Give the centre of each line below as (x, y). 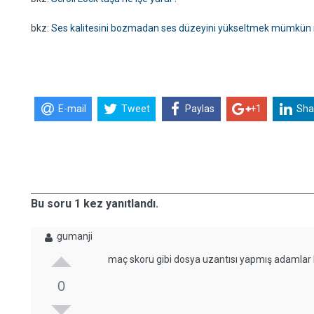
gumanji (75, 236)
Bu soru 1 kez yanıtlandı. (95, 204)
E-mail (72, 109)
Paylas (200, 109)
